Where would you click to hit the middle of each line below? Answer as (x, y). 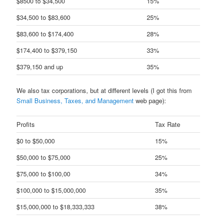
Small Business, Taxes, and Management (75, 100)
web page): (150, 100)
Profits (26, 124)
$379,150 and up (40, 66)
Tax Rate (168, 124)
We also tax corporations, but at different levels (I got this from (104, 90)
